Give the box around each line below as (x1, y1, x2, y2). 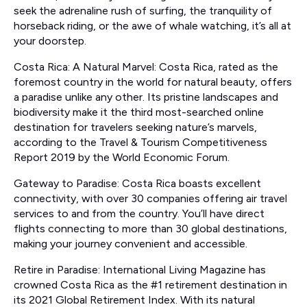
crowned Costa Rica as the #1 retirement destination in (14, 278, 287, 292)
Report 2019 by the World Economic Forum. (14, 151, 230, 164)
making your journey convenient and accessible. (14, 237, 247, 251)
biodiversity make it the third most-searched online (14, 106, 264, 119)
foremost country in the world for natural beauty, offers (14, 75, 292, 89)
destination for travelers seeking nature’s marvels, (14, 121, 257, 134)
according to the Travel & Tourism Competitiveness (14, 136, 267, 149)
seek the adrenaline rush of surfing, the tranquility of (14, 4, 272, 18)
